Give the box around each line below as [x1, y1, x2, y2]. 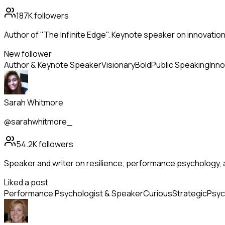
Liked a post [4, 177, 48, 188]
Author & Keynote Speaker [4, 59, 101, 71]
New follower [4, 48, 52, 60]
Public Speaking [151, 59, 209, 71]
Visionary [101, 59, 135, 71]
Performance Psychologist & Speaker [4, 188, 143, 199]
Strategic [172, 188, 207, 199]
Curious [143, 188, 172, 199]
